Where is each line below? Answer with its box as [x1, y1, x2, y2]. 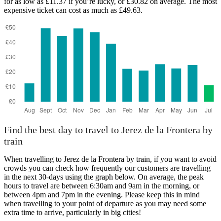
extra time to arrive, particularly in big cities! [4, 208, 141, 217]
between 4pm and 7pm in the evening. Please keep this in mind [4, 190, 200, 199]
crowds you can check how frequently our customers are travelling [4, 164, 211, 173]
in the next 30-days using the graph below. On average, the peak [4, 173, 204, 182]
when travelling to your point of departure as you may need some [4, 199, 206, 208]
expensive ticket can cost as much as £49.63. [4, 6, 143, 15]
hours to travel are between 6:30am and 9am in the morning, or [4, 182, 199, 190]
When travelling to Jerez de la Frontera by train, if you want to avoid [4, 155, 217, 164]
